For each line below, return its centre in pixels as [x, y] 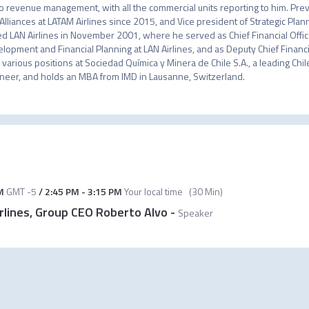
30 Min [206, 191]
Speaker [195, 213]
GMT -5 [21, 191]
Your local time [152, 191]
